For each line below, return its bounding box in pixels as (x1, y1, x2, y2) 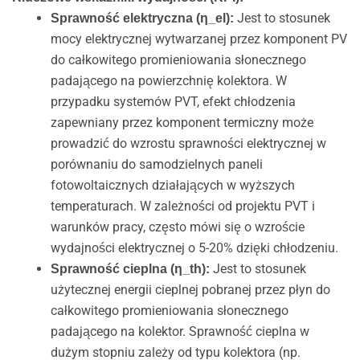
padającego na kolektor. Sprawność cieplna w (50, 323, 309, 339)
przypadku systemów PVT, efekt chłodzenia (50, 93, 296, 109)
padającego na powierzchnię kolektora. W (50, 72, 287, 88)
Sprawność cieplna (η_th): (50, 261, 210, 276)
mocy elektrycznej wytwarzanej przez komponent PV (50, 31, 347, 47)
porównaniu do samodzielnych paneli (50, 156, 263, 172)
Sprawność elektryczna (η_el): (50, 10, 234, 25)
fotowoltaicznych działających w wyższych (50, 177, 295, 193)
